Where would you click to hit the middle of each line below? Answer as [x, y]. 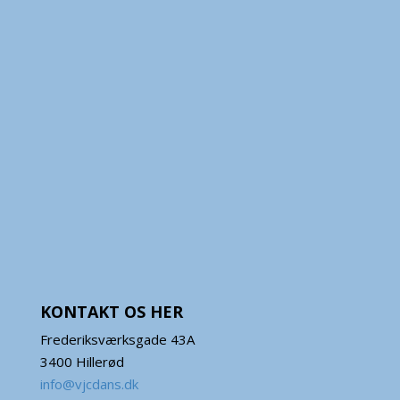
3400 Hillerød [82, 361]
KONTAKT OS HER [111, 311]
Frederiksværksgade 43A [117, 339]
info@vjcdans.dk [89, 383]
